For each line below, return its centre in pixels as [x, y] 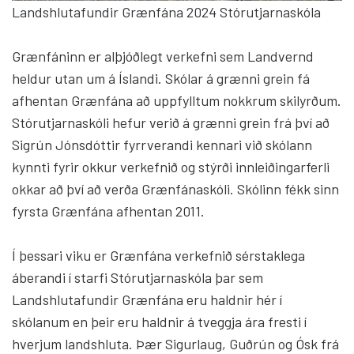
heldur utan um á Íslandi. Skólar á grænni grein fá [161, 79]
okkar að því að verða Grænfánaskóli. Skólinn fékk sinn [175, 189]
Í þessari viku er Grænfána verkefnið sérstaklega [158, 256]
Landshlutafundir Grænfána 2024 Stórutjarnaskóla [166, 12]
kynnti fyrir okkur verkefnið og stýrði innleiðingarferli [171, 167]
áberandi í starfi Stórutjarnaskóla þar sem [137, 278]
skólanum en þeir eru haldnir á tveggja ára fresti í [159, 322]
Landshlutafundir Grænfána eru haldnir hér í [147, 300]
